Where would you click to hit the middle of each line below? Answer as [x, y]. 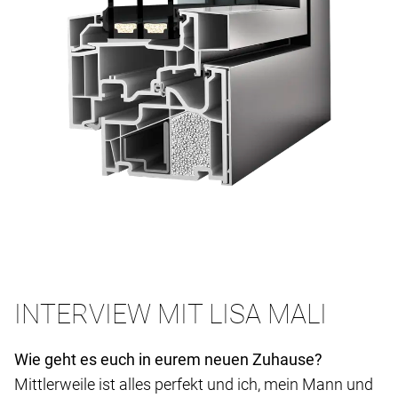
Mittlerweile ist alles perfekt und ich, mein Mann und [194, 385]
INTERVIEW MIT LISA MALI [171, 314]
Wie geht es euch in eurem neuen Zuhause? [168, 360]
